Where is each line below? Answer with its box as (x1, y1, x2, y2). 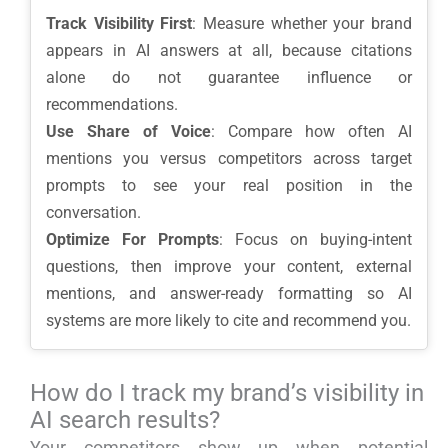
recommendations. (46, 95, 178, 115)
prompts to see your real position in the (46, 176, 412, 196)
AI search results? (30, 406, 220, 435)
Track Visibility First (46, 14, 193, 34)
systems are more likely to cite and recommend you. (46, 311, 411, 331)
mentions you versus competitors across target (46, 149, 412, 169)
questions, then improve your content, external (46, 257, 412, 277)
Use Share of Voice (46, 122, 211, 142)
